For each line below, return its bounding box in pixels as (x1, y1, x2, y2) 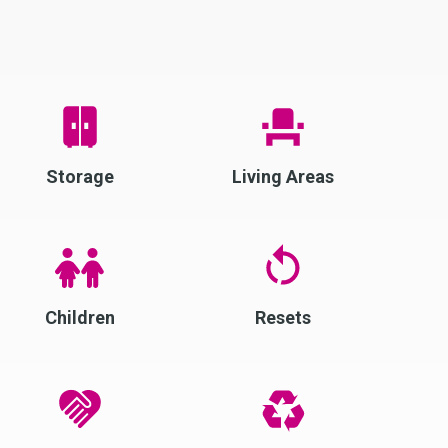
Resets (254, 306, 311, 328)
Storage (45, 165, 114, 187)
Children (44, 306, 115, 328)
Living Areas (231, 165, 334, 187)
